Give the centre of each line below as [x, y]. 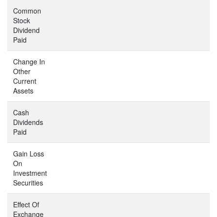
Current [25, 81]
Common [27, 10]
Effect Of [26, 204]
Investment [30, 173]
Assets [23, 90]
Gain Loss [29, 153]
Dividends [28, 122]
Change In [29, 61]
